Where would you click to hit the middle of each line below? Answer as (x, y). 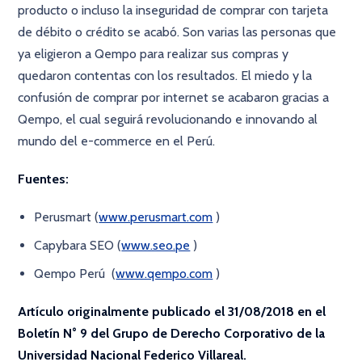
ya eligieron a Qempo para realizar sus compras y (154, 54)
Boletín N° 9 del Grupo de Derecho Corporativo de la (172, 333)
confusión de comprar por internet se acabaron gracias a (174, 97)
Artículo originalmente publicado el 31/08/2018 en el (172, 311)
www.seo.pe (156, 245)
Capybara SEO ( (78, 245)
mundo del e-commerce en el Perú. (117, 141)
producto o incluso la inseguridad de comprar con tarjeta (173, 10)
